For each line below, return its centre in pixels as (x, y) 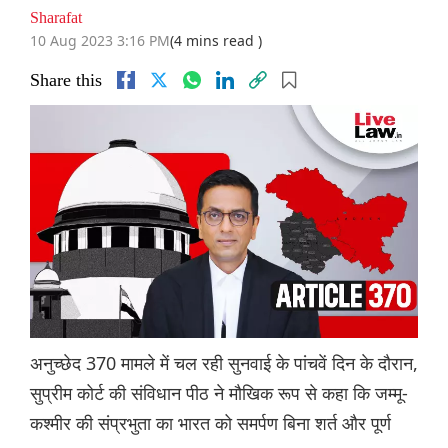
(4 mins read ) (216, 41)
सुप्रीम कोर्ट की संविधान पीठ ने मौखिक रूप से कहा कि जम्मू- (219, 393)
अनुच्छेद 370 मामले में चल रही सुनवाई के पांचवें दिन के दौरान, (224, 363)
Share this (66, 80)
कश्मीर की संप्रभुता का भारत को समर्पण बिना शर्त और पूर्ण (210, 423)
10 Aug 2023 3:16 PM (100, 41)
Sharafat (56, 18)
